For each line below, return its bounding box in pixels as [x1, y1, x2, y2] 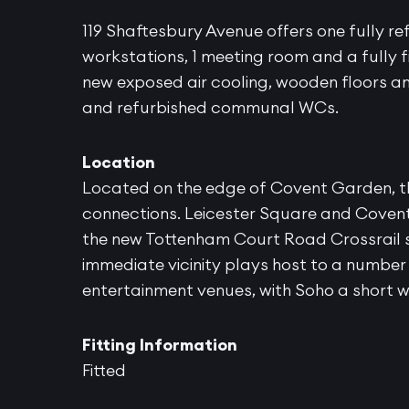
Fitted [82, 362, 126, 379]
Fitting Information [82, 337, 237, 353]
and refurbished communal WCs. [82, 100, 339, 116]
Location [82, 154, 155, 171]
